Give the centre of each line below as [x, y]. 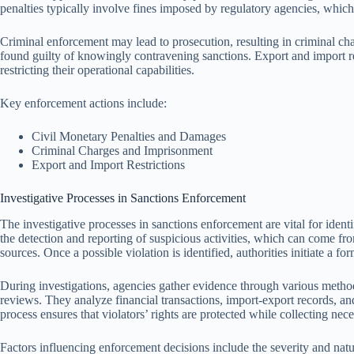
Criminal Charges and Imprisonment [122, 151]
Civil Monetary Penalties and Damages [129, 137]
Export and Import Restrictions [108, 165]
